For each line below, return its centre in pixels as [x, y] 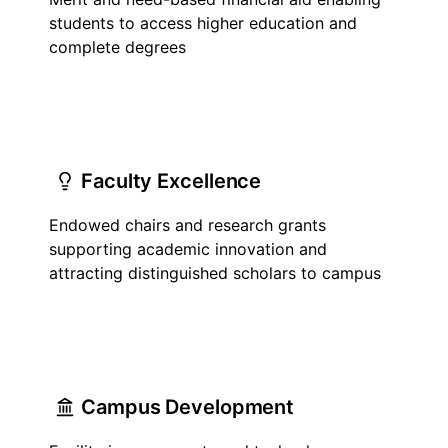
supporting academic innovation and [188, 249]
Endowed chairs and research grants [187, 225]
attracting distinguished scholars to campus [215, 273]
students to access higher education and [203, 23]
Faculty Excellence [171, 181]
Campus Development [188, 407]
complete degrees [117, 47]
